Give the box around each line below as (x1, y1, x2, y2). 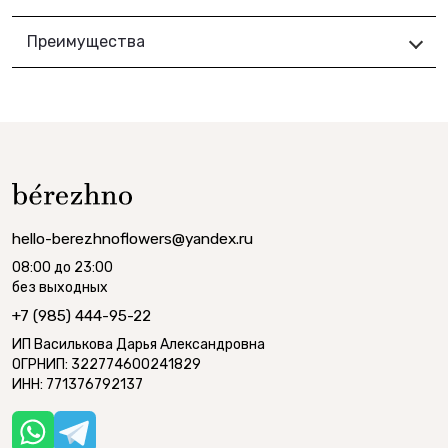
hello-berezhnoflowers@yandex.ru (12, 229, 253, 248)
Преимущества (27, 32, 145, 52)
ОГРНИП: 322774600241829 (12, 355, 201, 373)
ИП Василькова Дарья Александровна (12, 335, 265, 353)
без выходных (12, 278, 108, 296)
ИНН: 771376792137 (12, 375, 143, 393)
